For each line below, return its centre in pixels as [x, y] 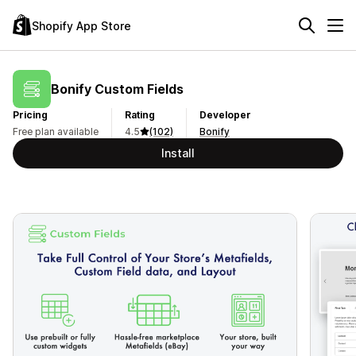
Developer [225, 115]
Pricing [30, 115]
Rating [140, 115]
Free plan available [56, 132]
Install [178, 153]
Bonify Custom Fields [117, 89]
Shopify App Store [81, 25]
